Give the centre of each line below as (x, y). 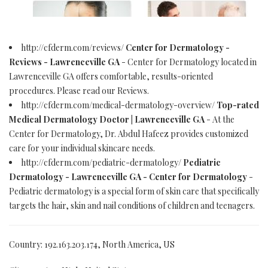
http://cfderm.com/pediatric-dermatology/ (102, 162)
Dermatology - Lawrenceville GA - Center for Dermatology (128, 177)
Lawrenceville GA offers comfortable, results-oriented (111, 76)
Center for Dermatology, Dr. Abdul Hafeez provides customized (129, 134)
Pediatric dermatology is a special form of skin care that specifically (134, 191)
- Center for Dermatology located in (188, 62)
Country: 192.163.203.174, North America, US (92, 244)
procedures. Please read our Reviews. (79, 91)
